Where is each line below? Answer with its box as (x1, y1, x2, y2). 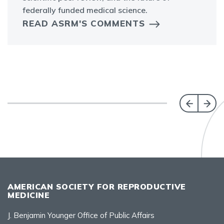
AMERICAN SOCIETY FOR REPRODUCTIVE (7, 181, 186, 191)
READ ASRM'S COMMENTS (22, 17, 145, 28)
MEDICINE (7, 189, 49, 200)
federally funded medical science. (22, 4, 147, 15)
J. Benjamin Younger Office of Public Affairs (7, 210, 154, 220)
